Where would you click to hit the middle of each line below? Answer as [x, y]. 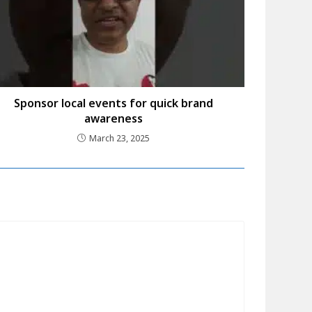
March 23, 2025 [120, 138]
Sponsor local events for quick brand [114, 103]
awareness [114, 118]
